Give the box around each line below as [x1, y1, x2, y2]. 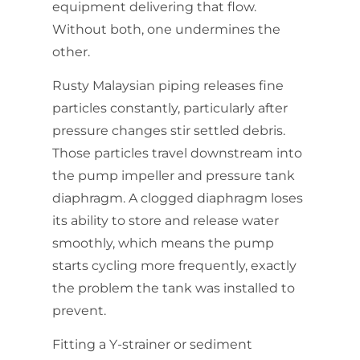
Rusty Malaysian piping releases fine [52, 78, 284, 94]
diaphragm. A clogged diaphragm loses [52, 190, 303, 207]
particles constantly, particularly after [52, 100, 288, 117]
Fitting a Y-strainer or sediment [52, 337, 252, 353]
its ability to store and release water [52, 213, 279, 229]
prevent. [52, 303, 106, 319]
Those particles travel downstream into [52, 145, 302, 162]
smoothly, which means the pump [52, 235, 274, 252]
